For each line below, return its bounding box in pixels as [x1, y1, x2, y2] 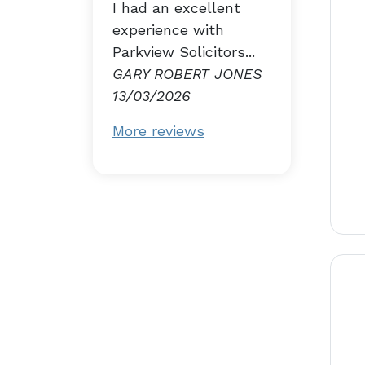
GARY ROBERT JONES [112, 64, 262, 82]
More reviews [112, 121, 204, 139]
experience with [112, 20, 224, 38]
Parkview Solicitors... [112, 42, 255, 60]
